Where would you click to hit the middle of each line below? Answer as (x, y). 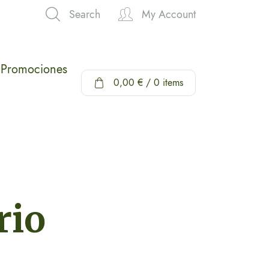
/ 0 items (163, 83)
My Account (169, 14)
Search (85, 14)
